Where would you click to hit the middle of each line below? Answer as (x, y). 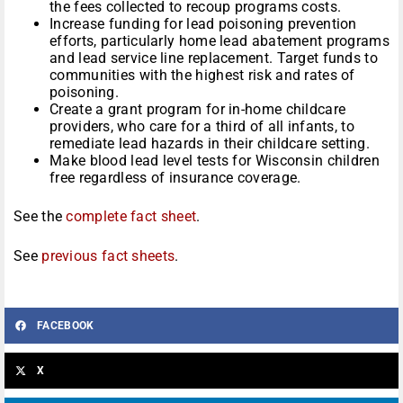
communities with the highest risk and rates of (202, 76)
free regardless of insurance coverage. (175, 178)
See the (40, 217)
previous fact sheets (108, 256)
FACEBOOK (66, 326)
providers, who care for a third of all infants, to (202, 127)
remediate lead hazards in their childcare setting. (210, 144)
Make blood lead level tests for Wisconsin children (215, 161)
